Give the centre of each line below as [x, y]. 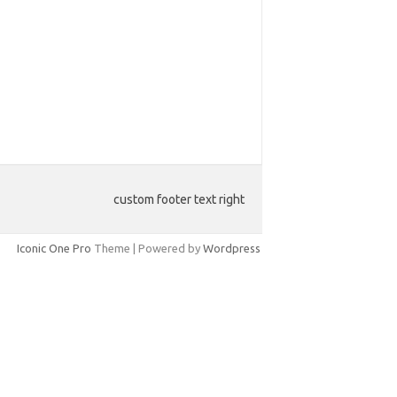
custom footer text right [179, 199]
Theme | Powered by [147, 248]
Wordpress [232, 248]
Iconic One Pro [54, 248]
